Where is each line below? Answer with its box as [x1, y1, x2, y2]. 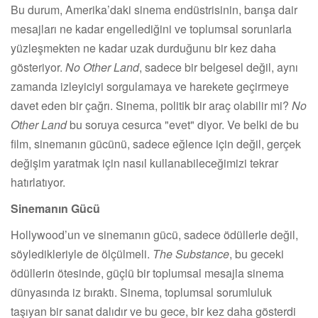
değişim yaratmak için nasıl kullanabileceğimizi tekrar [11, 154, 278, 171]
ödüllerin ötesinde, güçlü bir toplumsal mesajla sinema [11, 264, 284, 281]
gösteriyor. [11, 58, 65, 75]
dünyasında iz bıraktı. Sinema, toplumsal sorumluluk [11, 283, 272, 300]
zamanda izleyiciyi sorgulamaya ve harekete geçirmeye [11, 77, 289, 94]
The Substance [153, 245, 229, 262]
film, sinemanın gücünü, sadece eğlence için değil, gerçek [11, 135, 301, 152]
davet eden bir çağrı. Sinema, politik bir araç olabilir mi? [11, 97, 292, 114]
